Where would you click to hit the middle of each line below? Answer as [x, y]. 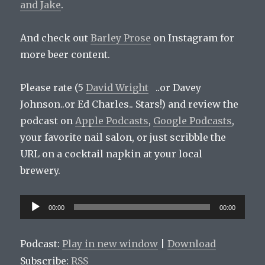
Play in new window [110, 244]
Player [35, 220]
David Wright [117, 88]
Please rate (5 [53, 88]
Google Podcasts [193, 121]
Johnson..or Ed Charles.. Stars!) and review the [130, 104]
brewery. [41, 171]
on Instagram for [193, 38]
